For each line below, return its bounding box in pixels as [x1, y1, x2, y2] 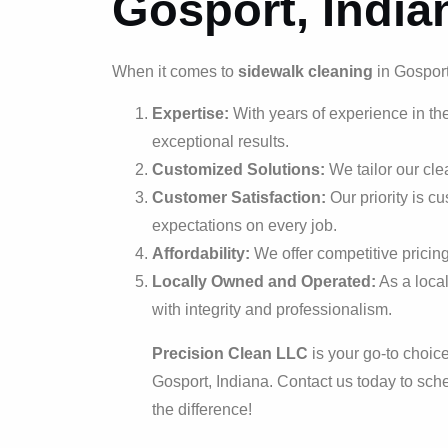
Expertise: [152, 104, 229, 122]
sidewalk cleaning [238, 62, 373, 80]
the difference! [152, 400, 252, 418]
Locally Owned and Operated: [152, 272, 376, 290]
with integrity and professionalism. [152, 300, 392, 318]
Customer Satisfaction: [152, 188, 326, 206]
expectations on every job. [152, 216, 337, 234]
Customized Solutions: [152, 160, 325, 178]
